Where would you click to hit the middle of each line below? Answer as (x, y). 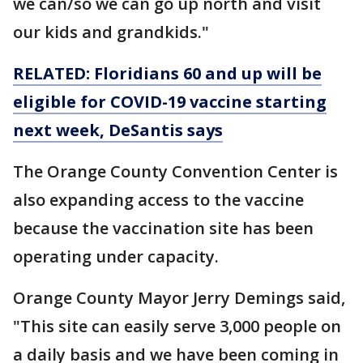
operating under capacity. (116, 256)
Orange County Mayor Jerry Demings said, (179, 298)
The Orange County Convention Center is (175, 171)
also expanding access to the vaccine (158, 200)
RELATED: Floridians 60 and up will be (167, 73)
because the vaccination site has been (163, 228)
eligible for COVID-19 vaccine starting (170, 102)
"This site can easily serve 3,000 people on (177, 326)
